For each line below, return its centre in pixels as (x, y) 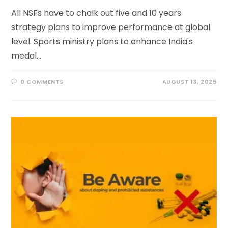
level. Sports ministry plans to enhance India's (102, 42)
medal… (26, 56)
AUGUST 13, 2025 (189, 82)
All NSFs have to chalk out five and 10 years (96, 13)
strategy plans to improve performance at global (111, 27)
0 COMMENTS (42, 82)
